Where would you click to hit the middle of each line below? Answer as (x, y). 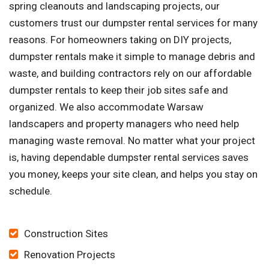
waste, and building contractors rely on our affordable (130, 74)
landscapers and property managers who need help (124, 124)
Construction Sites (66, 234)
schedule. (31, 191)
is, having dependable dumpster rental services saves (129, 158)
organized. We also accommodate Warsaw (106, 107)
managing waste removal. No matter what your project (132, 141)
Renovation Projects (70, 255)
